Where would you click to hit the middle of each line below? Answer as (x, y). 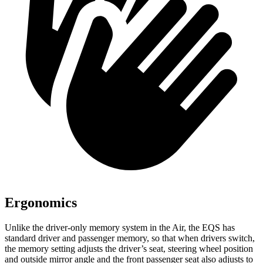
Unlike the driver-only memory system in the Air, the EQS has (120, 228)
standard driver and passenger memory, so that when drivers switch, (130, 238)
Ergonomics (41, 203)
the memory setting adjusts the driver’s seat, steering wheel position (129, 249)
